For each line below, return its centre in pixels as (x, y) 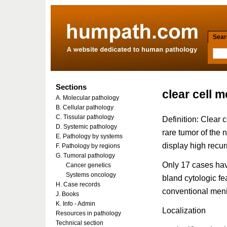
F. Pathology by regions (88, 146)
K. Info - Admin (75, 204)
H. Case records (78, 184)
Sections (71, 87)
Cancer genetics (88, 165)
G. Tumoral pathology (85, 156)
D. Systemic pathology (86, 127)
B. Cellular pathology (85, 107)
